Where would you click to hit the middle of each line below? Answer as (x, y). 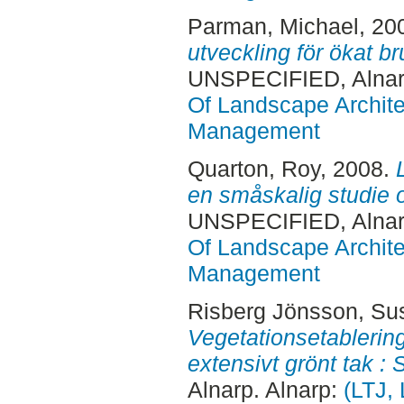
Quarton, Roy (253, 169)
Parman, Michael (273, 27)
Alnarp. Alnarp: (265, 389)
